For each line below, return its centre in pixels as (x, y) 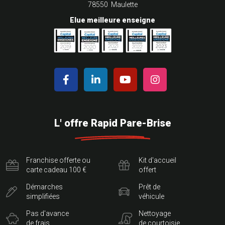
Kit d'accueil (157, 160)
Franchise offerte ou (58, 160)
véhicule (151, 197)
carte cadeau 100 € (56, 170)
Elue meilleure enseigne (113, 20)
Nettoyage (155, 214)
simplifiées (43, 197)
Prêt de (149, 187)
